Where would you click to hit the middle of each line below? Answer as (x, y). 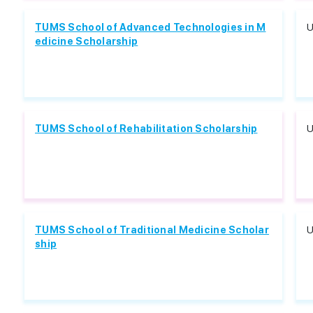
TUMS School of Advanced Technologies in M (151, 27)
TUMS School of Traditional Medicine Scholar (152, 230)
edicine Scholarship (87, 41)
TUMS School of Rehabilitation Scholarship (146, 129)
